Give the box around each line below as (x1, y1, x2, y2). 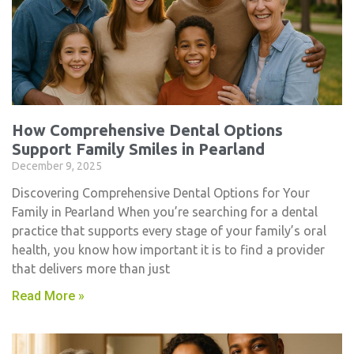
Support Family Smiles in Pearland (12, 140, 265, 158)
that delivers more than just (12, 262, 170, 276)
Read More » (12, 288, 85, 303)
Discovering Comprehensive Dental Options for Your (12, 186, 310, 200)
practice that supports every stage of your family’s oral (12, 224, 326, 238)
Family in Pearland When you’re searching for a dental (12, 205, 318, 219)
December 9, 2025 (12, 160, 102, 172)
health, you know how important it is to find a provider (12, 243, 325, 257)
